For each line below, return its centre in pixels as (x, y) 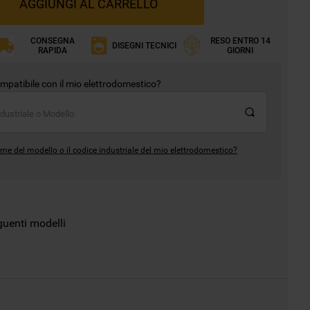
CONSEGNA (53, 41)
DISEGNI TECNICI (144, 46)
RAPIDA (53, 51)
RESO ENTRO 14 (240, 41)
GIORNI (240, 51)
